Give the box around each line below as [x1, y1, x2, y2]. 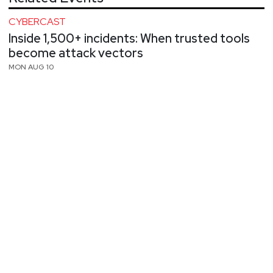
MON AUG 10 [9, 62, 54, 73]
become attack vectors [9, 45, 143, 62]
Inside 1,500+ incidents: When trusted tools [9, 30, 250, 47]
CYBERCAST [9, 15, 66, 29]
